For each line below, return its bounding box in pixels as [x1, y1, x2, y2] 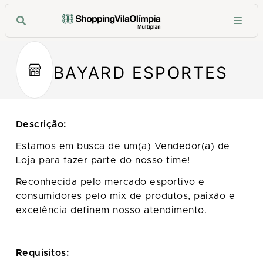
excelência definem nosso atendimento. [15, 205, 207, 215]
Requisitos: [15, 248, 69, 258]
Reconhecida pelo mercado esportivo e [15, 177, 205, 187]
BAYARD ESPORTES [53, 62, 228, 83]
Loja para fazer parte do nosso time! [15, 155, 190, 165]
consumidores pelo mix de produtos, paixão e [15, 191, 235, 201]
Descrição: [15, 120, 66, 129]
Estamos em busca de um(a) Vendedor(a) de [15, 141, 230, 151]
